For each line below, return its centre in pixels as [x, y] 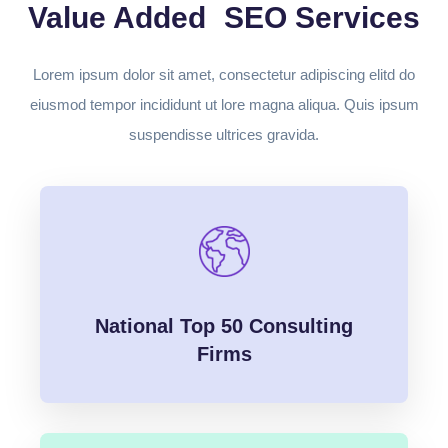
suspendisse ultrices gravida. [224, 135]
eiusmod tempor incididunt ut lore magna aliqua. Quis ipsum [224, 105]
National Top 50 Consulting [224, 325]
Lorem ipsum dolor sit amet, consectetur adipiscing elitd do [224, 75]
